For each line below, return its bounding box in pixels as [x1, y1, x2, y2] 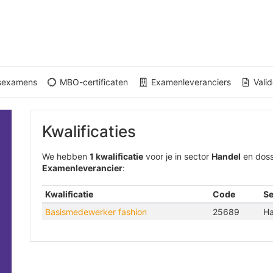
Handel [211, 151, 241, 161]
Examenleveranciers [148, 77, 231, 87]
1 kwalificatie [90, 151, 143, 161]
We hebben [42, 151, 90, 161]
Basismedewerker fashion [44, 207, 147, 217]
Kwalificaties [42, 122, 136, 141]
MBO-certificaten [57, 77, 128, 87]
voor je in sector [143, 151, 211, 161]
